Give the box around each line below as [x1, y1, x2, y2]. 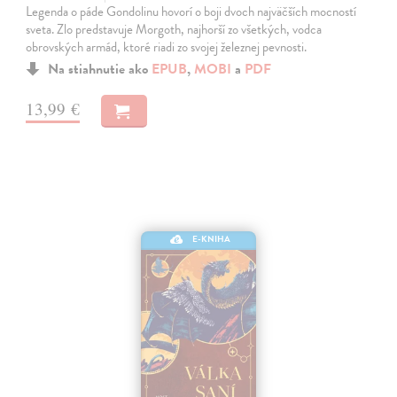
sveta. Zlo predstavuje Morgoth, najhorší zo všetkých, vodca [26, 19, 323, 40]
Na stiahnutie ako [48, 58, 152, 81]
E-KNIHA [192, 232, 231, 246]
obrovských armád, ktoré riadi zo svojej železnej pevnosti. [26, 37, 307, 58]
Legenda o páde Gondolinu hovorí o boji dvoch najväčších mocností [26, 2, 357, 22]
